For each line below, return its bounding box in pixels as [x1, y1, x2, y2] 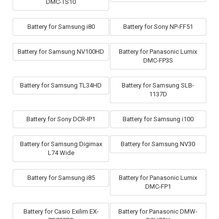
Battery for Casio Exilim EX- [23, 208, 99, 216]
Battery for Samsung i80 [27, 23, 95, 31]
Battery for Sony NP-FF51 [123, 23, 193, 31]
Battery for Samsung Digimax [20, 140, 102, 148]
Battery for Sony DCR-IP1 [26, 115, 96, 123]
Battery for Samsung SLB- [122, 82, 195, 89]
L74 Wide [47, 149, 74, 157]
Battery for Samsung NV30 [121, 140, 196, 148]
